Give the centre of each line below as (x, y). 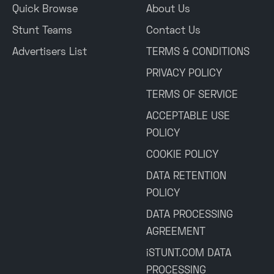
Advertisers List (50, 53)
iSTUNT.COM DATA (189, 254)
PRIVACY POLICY (184, 74)
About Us (168, 10)
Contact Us (173, 31)
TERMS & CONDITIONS (198, 53)
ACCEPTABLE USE (188, 117)
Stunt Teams (42, 31)
